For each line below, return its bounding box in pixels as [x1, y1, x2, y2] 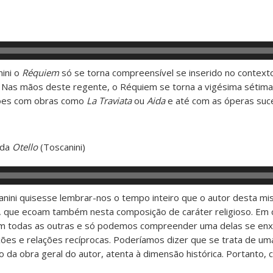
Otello [12, 140, 38, 153]
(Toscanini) [38, 140, 85, 153]
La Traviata [87, 94, 132, 107]
